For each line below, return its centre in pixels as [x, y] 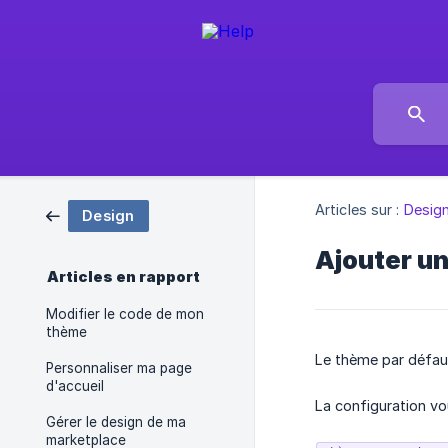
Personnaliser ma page [119, 368]
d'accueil [75, 386]
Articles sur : [357, 210]
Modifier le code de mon [125, 314]
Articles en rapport [123, 277]
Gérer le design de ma [116, 422]
